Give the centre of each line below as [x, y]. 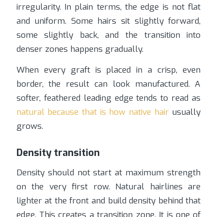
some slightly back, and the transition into [108, 35]
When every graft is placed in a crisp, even [108, 70]
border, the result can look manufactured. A [108, 84]
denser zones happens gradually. [80, 49]
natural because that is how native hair [93, 112]
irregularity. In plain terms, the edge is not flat [108, 7]
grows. [30, 126]
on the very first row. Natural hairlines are [108, 186]
